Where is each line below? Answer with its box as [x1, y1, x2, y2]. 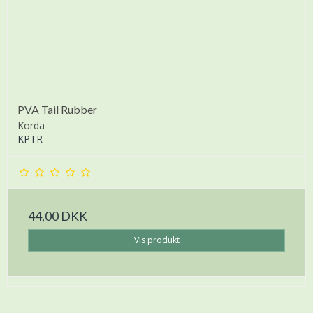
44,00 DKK [28, 208, 87, 224]
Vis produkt [133, 233, 180, 246]
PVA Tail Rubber [17, 102, 97, 116]
